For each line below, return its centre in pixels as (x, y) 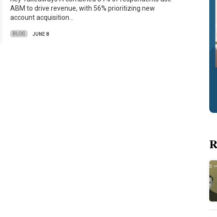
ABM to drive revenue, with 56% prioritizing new (83, 8)
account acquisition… (42, 18)
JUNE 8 (41, 34)
